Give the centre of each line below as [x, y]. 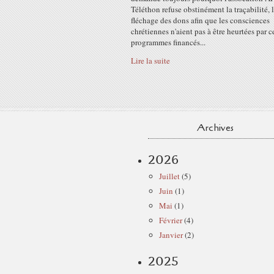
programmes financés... [168, 42]
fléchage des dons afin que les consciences [200, 20]
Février [171, 220]
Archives [215, 128]
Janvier [171, 235]
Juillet [169, 176]
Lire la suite [150, 61]
